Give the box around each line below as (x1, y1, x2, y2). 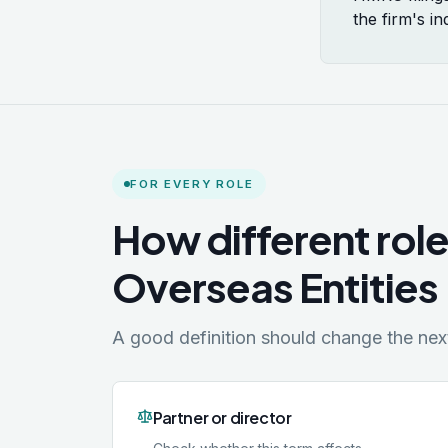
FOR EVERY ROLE (130, 177, 254, 191)
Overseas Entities (112, 261, 438, 312)
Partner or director (153, 407, 292, 428)
